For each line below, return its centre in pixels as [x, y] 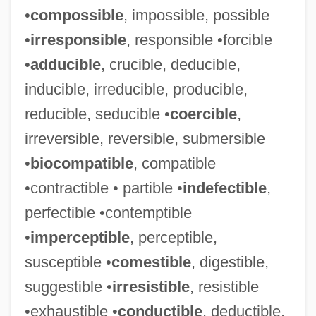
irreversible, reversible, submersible [145, 138]
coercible [203, 114]
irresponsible [78, 39]
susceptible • [68, 262]
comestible [151, 262]
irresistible [151, 286]
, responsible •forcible [199, 39]
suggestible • [68, 286]
